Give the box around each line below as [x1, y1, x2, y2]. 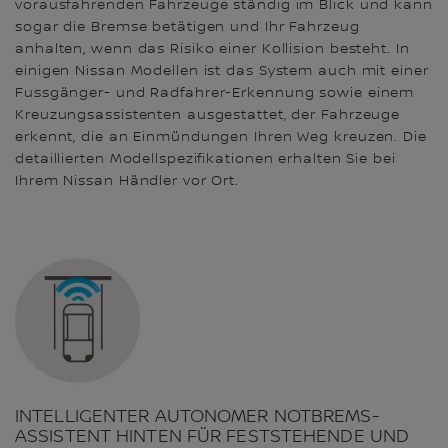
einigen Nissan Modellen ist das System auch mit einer [15, 63, 429, 80]
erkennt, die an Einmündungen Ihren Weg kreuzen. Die [15, 129, 427, 146]
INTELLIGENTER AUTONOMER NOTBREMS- [15, 405, 380, 427]
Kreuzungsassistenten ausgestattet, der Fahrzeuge [15, 107, 401, 124]
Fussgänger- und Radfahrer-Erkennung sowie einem [15, 85, 420, 102]
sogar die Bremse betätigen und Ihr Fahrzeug [15, 19, 360, 36]
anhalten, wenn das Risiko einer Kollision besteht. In [15, 41, 410, 58]
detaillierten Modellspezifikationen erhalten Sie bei [15, 151, 396, 168]
